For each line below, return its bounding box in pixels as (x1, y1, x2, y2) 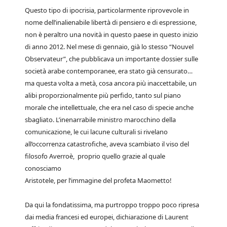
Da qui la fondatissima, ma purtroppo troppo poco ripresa (25, 200, 199, 209)
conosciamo (25, 164, 63, 173)
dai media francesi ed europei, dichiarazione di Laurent (25, 212, 188, 221)
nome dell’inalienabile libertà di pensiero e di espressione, (25, 18, 197, 27)
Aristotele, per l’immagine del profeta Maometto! (25, 176, 172, 185)
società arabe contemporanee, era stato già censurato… (25, 66, 194, 75)
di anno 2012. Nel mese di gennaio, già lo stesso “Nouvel (25, 42, 194, 51)
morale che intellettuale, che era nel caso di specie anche (25, 103, 194, 112)
